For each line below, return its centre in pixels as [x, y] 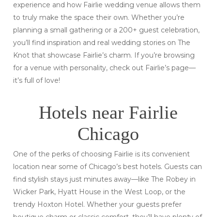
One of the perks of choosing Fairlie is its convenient [101, 154]
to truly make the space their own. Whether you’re [99, 18]
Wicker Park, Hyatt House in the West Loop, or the [99, 192]
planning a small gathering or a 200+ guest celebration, [106, 30]
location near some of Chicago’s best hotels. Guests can [107, 167]
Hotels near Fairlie [108, 113]
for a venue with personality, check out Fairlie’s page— [104, 68]
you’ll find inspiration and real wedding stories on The [101, 43]
